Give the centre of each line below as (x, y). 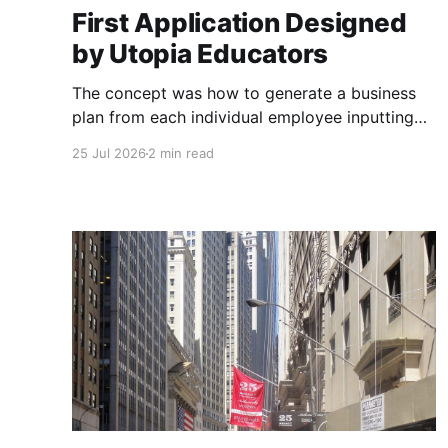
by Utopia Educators (200, 54)
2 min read (181, 153)
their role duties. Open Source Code (208, 141)
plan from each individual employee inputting (243, 117)
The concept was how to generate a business (244, 93)
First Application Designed (239, 23)
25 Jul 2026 (109, 153)
